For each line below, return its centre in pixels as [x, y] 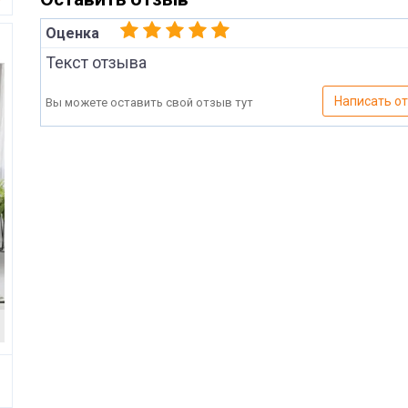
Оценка [72, 33]
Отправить [248, 286]
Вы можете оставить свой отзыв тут [149, 102]
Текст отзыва [96, 62]
